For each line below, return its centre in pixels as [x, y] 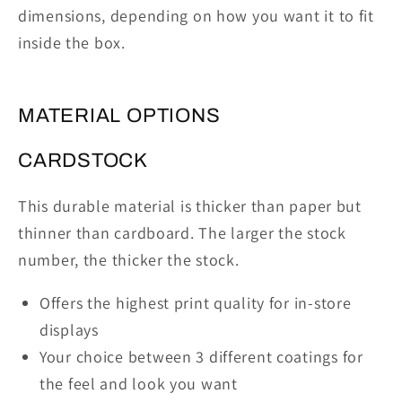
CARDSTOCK [83, 160]
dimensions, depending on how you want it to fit [196, 15]
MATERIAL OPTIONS [119, 115]
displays [69, 330]
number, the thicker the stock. [129, 260]
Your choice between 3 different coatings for [201, 357]
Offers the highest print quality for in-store [196, 303]
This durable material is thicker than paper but [190, 206]
